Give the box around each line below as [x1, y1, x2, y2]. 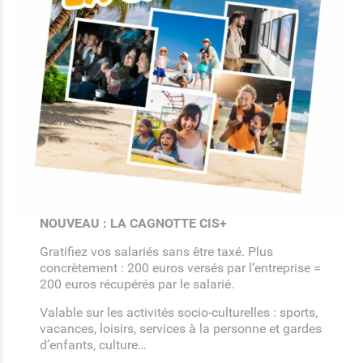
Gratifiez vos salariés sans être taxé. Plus [40, 244, 274, 259]
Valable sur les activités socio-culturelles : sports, [40, 305, 318, 320]
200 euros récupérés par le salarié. [40, 276, 235, 292]
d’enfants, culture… [40, 337, 147, 352]
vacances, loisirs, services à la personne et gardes [40, 321, 322, 336]
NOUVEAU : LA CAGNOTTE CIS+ [40, 216, 228, 231]
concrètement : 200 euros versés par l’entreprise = [40, 260, 322, 275]
